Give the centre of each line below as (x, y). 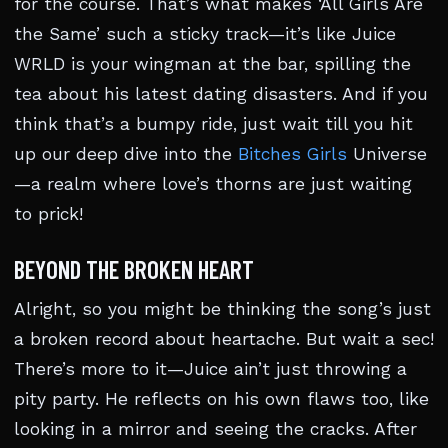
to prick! (48, 214)
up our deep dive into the (126, 154)
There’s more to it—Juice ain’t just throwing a (210, 369)
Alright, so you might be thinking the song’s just (222, 309)
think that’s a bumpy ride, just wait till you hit (213, 124)
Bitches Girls (292, 154)
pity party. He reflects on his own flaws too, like (221, 399)
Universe (387, 154)
